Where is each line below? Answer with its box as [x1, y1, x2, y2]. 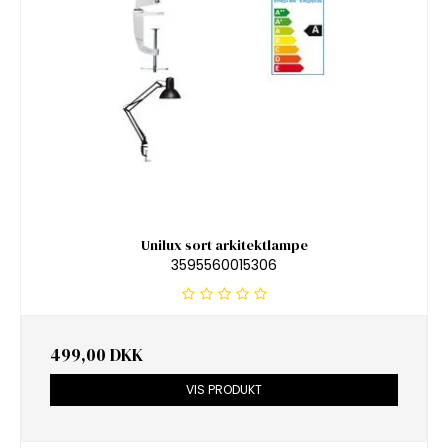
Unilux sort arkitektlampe [140, 234, 308, 255]
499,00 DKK [50, 343, 143, 368]
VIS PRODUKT [186, 381, 262, 399]
